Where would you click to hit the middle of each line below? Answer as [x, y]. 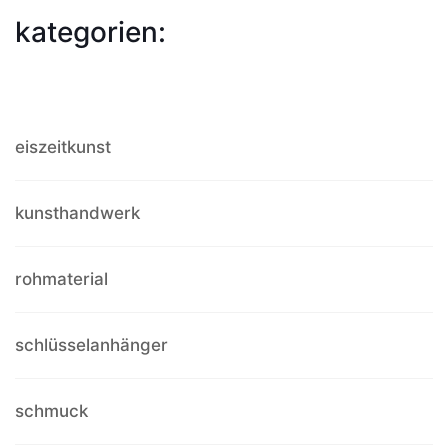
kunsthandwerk [77, 212]
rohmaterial [61, 278]
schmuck [51, 410]
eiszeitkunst [63, 146]
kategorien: [90, 31]
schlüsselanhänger [91, 344]
